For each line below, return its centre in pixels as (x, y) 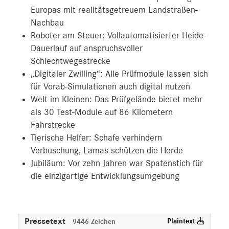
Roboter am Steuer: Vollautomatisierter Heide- (118, 36)
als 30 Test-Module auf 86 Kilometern (102, 112)
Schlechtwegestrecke (71, 61)
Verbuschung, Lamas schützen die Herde (107, 151)
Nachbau (47, 23)
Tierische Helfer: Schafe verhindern (96, 138)
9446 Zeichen (94, 222)
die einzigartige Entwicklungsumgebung (105, 176)
